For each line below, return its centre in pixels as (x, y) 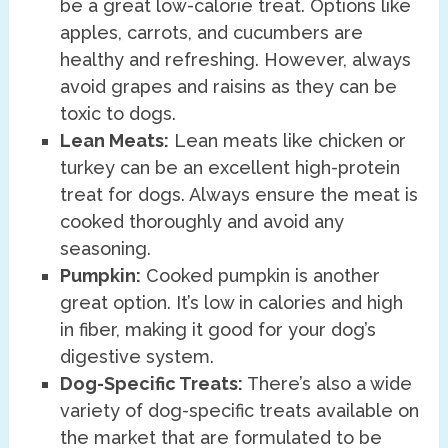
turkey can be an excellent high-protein (230, 167)
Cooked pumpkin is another (261, 275)
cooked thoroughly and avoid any (202, 221)
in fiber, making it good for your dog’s (218, 329)
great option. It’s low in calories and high (232, 302)
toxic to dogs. (118, 113)
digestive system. (137, 356)
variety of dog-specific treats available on (240, 410)
